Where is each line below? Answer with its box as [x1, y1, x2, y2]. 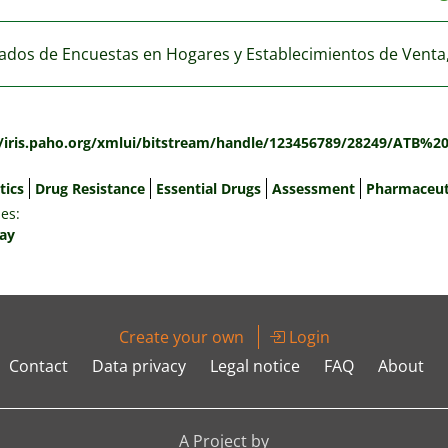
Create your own [118, 325, 244, 348]
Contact [8, 354, 68, 377]
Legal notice [209, 354, 300, 377]
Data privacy [91, 354, 186, 377]
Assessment [272, 178, 355, 198]
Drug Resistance [35, 178, 145, 198]
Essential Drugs [156, 178, 261, 198]
